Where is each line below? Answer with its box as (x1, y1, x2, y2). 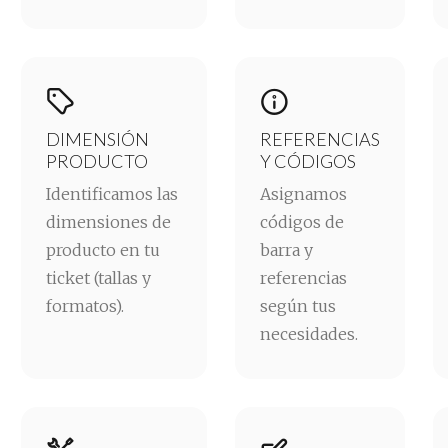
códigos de (260, 211, 344, 232)
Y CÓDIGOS (260, 149, 356, 172)
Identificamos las (46, 183, 178, 204)
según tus (260, 295, 336, 316)
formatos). (46, 295, 124, 316)
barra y (260, 239, 313, 260)
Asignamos (260, 183, 347, 204)
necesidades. (260, 323, 358, 344)
